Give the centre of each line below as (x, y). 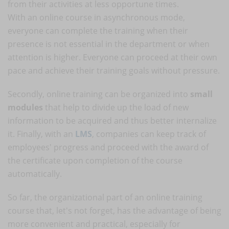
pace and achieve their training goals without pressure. (114, 70)
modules (25, 107)
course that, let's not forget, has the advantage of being (114, 210)
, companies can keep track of (149, 134)
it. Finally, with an (41, 134)
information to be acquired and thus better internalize (112, 120)
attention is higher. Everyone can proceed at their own (112, 57)
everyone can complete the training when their (98, 30)
